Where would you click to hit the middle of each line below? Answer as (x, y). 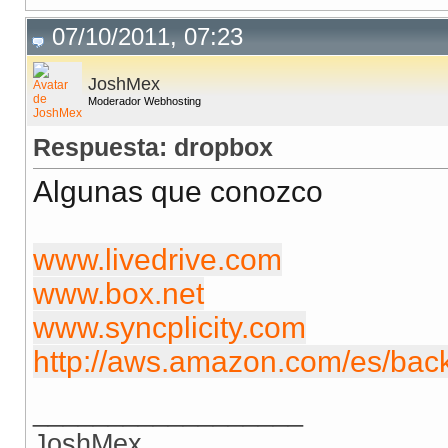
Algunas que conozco (178, 192)
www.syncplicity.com (169, 328)
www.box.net (118, 294)
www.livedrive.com (157, 260)
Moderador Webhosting (144, 101)
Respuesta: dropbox (153, 147)
